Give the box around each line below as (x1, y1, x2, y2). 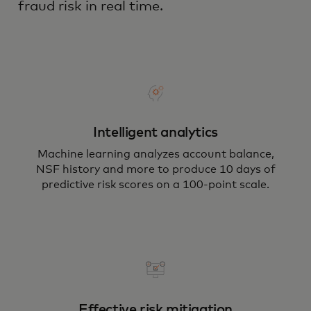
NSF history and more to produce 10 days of (35, 164, 276, 175)
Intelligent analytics (93, 126, 218, 140)
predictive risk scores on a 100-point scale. (42, 179, 269, 190)
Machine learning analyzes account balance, (37, 149, 274, 160)
